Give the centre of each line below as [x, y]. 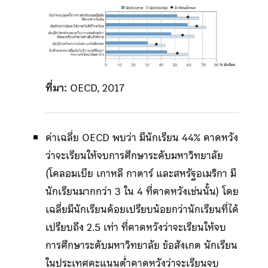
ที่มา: [56, 88]
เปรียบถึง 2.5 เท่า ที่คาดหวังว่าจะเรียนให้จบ [135, 227]
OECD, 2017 [95, 88]
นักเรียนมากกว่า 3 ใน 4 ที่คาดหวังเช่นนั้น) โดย [142, 191]
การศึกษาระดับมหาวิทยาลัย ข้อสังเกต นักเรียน [141, 245]
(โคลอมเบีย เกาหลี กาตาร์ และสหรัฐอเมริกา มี [141, 173]
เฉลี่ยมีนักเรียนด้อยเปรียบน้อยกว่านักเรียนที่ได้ [142, 209]
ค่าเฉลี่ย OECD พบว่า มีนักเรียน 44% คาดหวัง [141, 137]
